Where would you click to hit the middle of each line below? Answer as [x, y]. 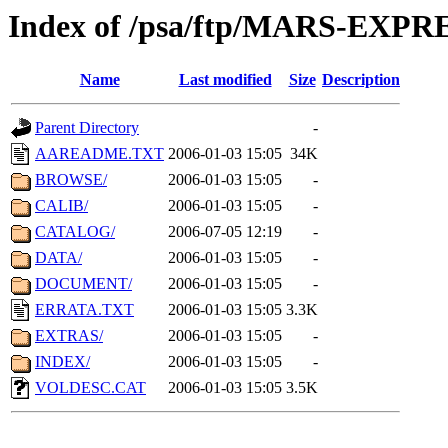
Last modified [225, 80]
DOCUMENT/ [83, 284]
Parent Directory [87, 128]
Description [361, 80]
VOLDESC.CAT [90, 388]
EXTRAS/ [69, 336]
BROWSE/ [71, 180]
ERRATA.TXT [84, 310]
